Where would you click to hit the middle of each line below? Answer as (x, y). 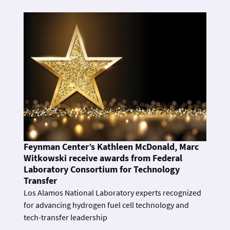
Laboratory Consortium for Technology (102, 170)
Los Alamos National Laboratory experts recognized (112, 193)
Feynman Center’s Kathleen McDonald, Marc (111, 147)
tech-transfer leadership (65, 217)
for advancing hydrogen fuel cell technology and (106, 205)
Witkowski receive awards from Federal (103, 158)
